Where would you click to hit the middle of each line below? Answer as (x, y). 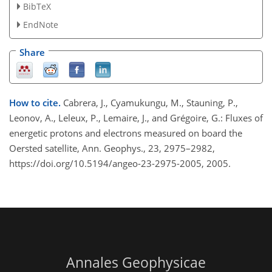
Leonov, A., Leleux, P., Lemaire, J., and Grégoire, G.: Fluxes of (136, 118)
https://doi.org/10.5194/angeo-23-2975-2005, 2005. (120, 164)
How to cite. (36, 103)
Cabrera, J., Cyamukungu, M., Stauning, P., (151, 103)
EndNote (40, 24)
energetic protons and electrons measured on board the (126, 133)
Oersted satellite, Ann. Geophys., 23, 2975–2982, (112, 148)
